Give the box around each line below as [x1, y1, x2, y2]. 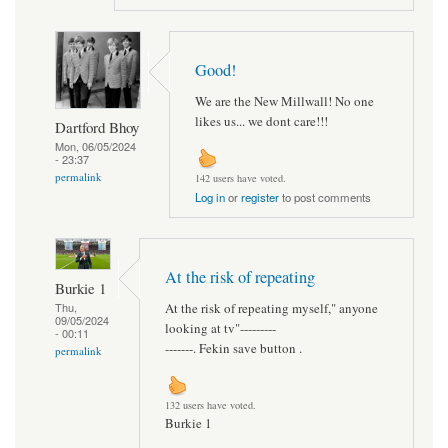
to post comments [279, 189, 371, 206]
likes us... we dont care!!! [195, 111, 328, 130]
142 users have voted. [195, 171, 286, 186]
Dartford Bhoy [55, 116, 139, 137]
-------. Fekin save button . [165, 338, 302, 357]
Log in [195, 189, 225, 206]
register [241, 189, 279, 206]
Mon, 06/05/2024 [55, 137, 136, 154]
